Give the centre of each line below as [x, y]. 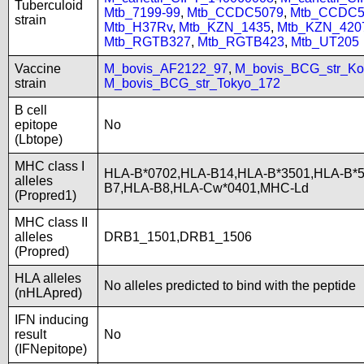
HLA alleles [48, 278]
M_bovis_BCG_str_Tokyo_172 [192, 83]
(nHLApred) [48, 293]
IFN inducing [52, 320]
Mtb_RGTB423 [241, 42]
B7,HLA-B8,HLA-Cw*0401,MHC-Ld [206, 188]
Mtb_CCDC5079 [235, 13]
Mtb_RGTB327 [147, 42]
